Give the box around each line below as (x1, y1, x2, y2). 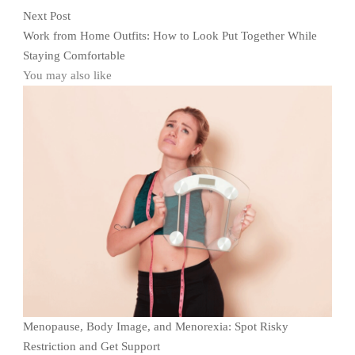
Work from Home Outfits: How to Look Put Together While (23, 29, 317, 42)
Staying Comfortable (23, 48, 125, 62)
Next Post (23, 9, 71, 22)
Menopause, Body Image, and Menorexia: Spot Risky (23, 320, 288, 334)
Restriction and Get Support (23, 340, 160, 353)
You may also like (23, 68, 112, 82)
